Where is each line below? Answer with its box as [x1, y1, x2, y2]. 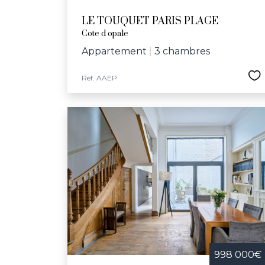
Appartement [82, 46, 147, 57]
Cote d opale [82, 28, 128, 39]
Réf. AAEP [82, 73, 117, 82]
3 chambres [154, 46, 210, 57]
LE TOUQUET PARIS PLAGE [82, 15, 218, 28]
